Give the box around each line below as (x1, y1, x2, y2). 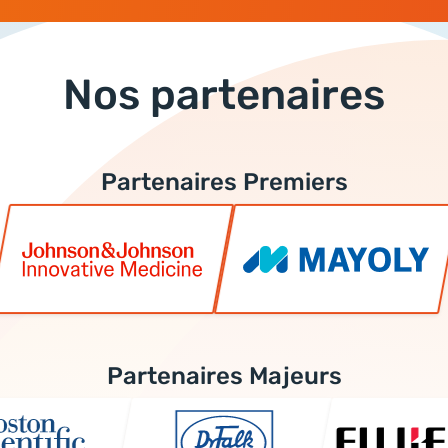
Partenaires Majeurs (106, 362, 342, 391)
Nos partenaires (63, 70, 385, 121)
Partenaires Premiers (100, 168, 348, 197)
